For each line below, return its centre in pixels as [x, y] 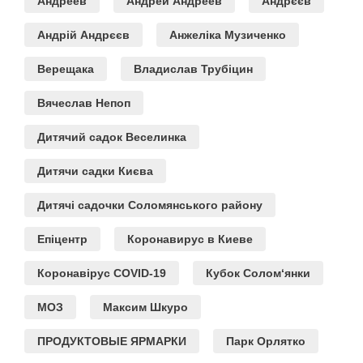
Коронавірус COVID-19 [102, 273]
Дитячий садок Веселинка [112, 137]
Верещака [66, 68]
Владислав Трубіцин [193, 68]
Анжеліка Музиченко [228, 34]
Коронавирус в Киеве [190, 239]
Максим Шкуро [145, 307]
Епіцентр [62, 239]
